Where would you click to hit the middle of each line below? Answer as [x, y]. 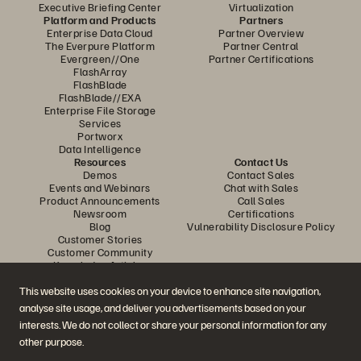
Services [100, 123]
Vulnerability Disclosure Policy [261, 226]
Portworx [100, 136]
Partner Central [261, 46]
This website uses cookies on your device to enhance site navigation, [170, 291]
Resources [100, 162]
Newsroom [100, 214]
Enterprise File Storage [100, 110]
